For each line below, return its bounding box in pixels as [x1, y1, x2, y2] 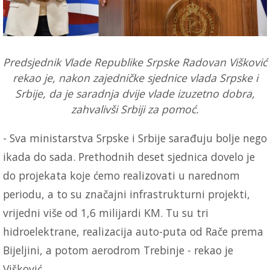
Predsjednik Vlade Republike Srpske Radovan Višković [3, 54, 267, 69]
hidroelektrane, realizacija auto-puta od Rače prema [3, 224, 263, 239]
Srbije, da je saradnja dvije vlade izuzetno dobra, [15, 86, 255, 101]
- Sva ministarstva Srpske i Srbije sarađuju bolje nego [3, 130, 267, 145]
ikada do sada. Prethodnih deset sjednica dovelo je [3, 149, 255, 164]
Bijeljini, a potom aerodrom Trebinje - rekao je [3, 242, 233, 257]
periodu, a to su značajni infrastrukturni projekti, [3, 186, 250, 201]
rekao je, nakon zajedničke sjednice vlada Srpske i [12, 70, 258, 85]
